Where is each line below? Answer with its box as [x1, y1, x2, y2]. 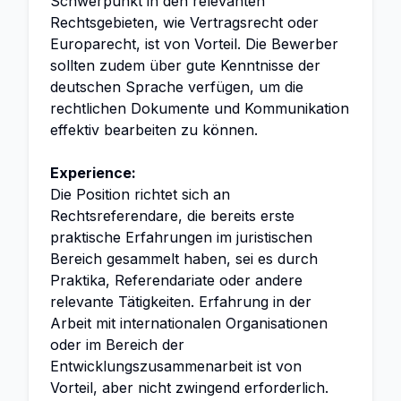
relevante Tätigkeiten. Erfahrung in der [50, 293, 311, 311]
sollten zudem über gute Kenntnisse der [50, 56, 320, 74]
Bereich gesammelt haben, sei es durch [50, 250, 318, 268]
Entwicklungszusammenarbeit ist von [50, 357, 302, 375]
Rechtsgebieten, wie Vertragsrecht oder [50, 13, 319, 31]
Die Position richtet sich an [50, 185, 230, 203]
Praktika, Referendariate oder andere [50, 271, 303, 289]
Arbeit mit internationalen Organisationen [50, 314, 328, 332]
